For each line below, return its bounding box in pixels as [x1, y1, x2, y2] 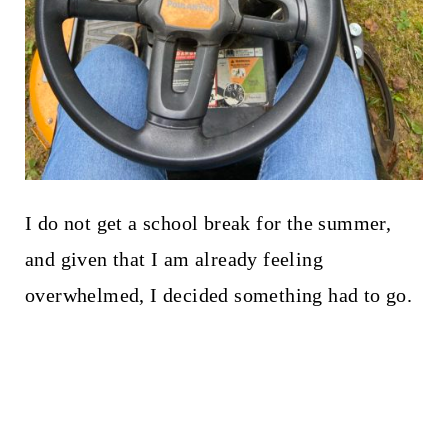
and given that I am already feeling [24, 247, 323, 270]
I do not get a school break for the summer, [24, 211, 392, 234]
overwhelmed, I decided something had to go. [24, 283, 413, 306]
